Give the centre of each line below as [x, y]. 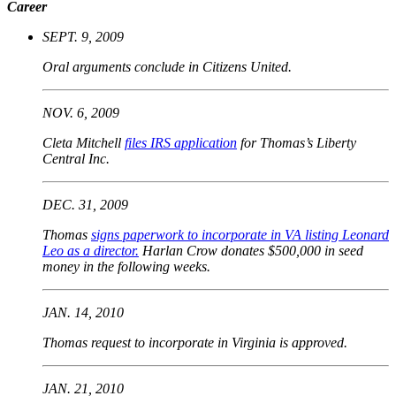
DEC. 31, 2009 [85, 204]
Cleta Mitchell [84, 142]
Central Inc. [76, 158]
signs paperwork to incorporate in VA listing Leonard [240, 234]
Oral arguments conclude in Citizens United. [167, 66]
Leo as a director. [91, 250]
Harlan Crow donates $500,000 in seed [251, 250]
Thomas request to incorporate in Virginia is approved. [195, 342]
